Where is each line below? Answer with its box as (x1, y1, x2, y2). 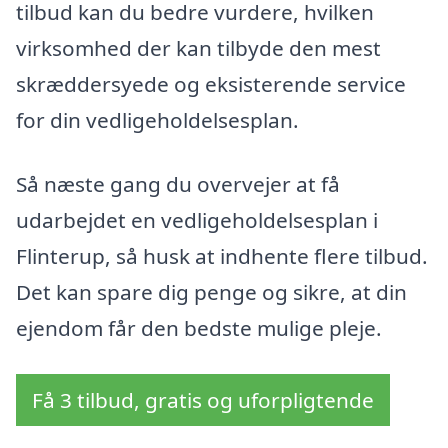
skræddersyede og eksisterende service (16, 70, 406, 99)
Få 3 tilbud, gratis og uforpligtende (32, 385, 374, 414)
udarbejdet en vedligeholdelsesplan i (16, 206, 378, 235)
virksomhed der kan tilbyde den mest (16, 34, 381, 63)
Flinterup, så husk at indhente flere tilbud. (16, 242, 428, 271)
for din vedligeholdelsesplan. (16, 106, 299, 135)
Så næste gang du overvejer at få (16, 170, 340, 199)
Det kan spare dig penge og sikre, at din (16, 278, 407, 307)
